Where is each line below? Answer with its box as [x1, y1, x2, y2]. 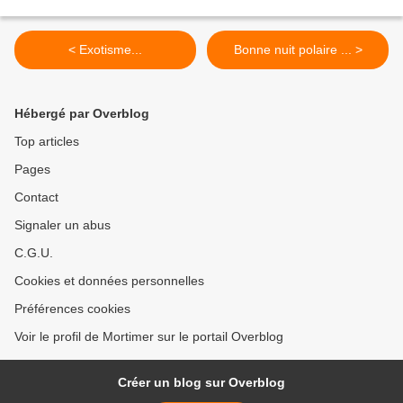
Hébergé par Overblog [14, 106, 149, 121]
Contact [14, 190, 58, 205]
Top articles [14, 134, 79, 149]
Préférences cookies [14, 301, 130, 317]
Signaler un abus [14, 218, 111, 233]
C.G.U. [14, 246, 53, 261]
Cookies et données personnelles [14, 273, 204, 289]
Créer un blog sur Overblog [118, 375, 285, 390]
